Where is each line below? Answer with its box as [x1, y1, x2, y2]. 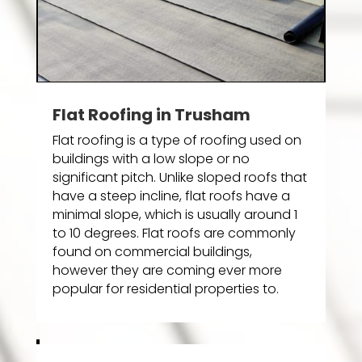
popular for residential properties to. [52, 280, 279, 299]
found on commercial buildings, [52, 242, 252, 262]
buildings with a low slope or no [52, 149, 250, 169]
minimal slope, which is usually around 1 [52, 205, 297, 225]
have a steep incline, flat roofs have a [52, 187, 290, 206]
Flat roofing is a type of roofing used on [52, 131, 301, 150]
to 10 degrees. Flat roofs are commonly [52, 224, 296, 243]
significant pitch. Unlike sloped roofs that [52, 168, 307, 187]
